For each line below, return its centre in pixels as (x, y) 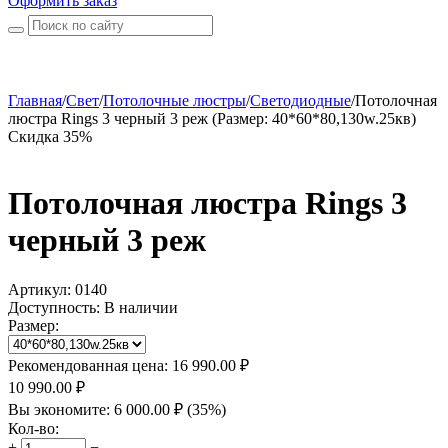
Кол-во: (33, 428)
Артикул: (39, 289)
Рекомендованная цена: (88, 365)
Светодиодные (300, 100)
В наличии (141, 307)
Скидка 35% (50, 136)
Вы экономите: (61, 409)
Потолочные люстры (174, 100)
